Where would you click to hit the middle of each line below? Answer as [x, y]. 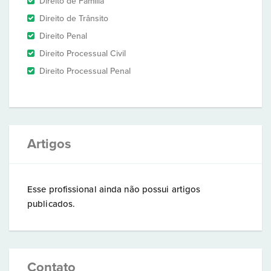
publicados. [51, 204]
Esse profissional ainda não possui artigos [114, 189]
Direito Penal [63, 36]
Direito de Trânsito [74, 18]
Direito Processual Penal [85, 71]
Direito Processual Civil [83, 54]
